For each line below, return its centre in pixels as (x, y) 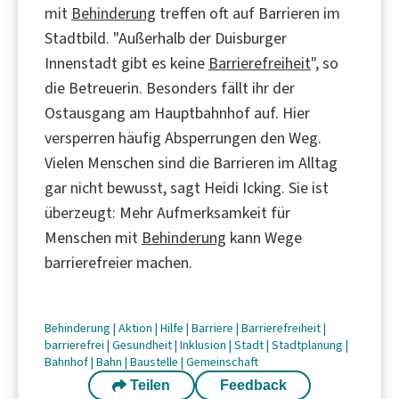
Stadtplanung (309, 345)
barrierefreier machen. (118, 262)
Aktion (137, 328)
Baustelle (155, 362)
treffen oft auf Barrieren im (248, 13)
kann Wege (264, 237)
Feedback (253, 385)
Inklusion (204, 345)
